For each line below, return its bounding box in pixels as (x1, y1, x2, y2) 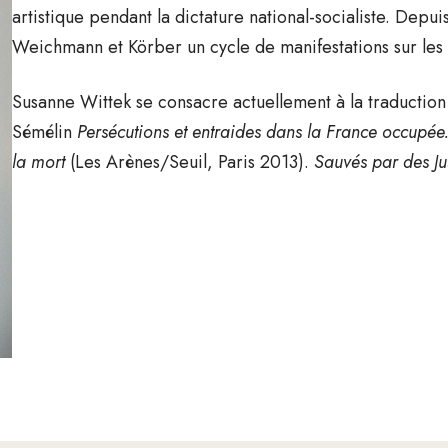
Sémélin (12, 119, 77, 146)
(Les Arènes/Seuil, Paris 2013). (70, 149, 314, 176)
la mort (12, 149, 70, 176)
